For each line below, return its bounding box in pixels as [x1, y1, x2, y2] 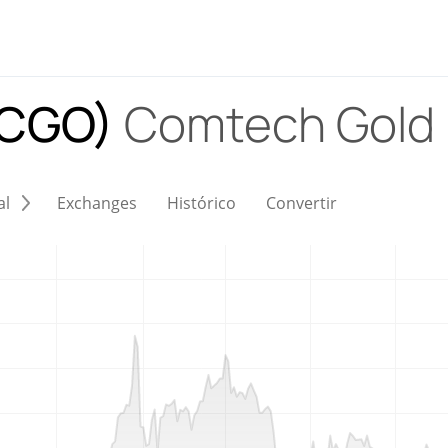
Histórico [167, 192, 236, 214]
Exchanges [57, 192, 137, 214]
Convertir [266, 192, 337, 214]
